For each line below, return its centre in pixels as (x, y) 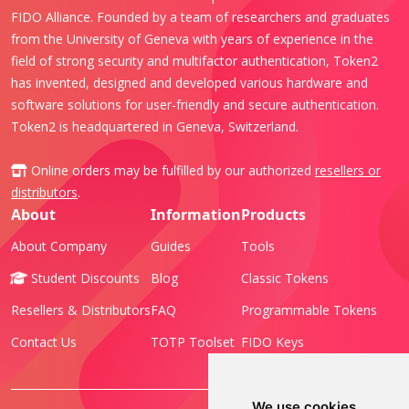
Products (273, 214)
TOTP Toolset (193, 341)
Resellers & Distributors (81, 309)
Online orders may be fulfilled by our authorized (171, 170)
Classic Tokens (285, 278)
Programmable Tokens (309, 309)
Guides (171, 246)
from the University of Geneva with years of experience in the (192, 38)
